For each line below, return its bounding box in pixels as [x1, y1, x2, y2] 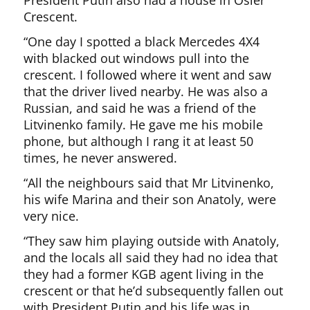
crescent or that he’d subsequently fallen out [24, 282, 284, 300]
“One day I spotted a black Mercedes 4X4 [24, 33, 260, 51]
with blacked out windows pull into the [24, 50, 250, 67]
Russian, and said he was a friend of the [24, 100, 257, 117]
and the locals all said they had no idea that [24, 249, 278, 266]
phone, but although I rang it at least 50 [24, 133, 254, 150]
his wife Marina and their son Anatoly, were [24, 191, 277, 208]
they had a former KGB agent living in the [24, 266, 264, 283]
